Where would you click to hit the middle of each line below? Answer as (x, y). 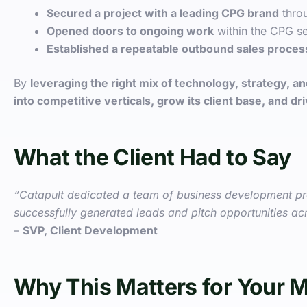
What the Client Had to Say (152, 157)
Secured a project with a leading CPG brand (163, 13)
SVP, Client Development (90, 231)
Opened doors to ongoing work (130, 30)
